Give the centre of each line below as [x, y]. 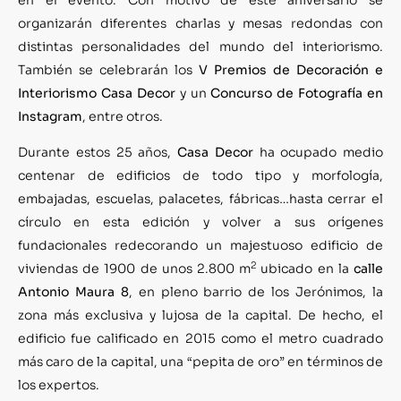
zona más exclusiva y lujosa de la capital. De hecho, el [200, 316]
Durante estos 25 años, [98, 153]
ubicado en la [305, 269]
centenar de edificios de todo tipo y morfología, [200, 176]
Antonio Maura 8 [73, 292]
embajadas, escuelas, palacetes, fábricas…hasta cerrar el [200, 199]
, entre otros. [123, 116]
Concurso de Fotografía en [297, 93]
